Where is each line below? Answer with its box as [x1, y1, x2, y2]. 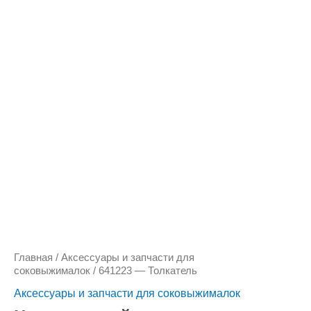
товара [13, 51, 49, 65]
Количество [13, 38, 73, 51]
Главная [14, 251, 53, 263]
